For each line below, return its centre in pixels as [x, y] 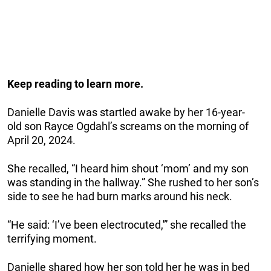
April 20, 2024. [41, 140]
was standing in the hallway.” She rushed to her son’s [133, 182]
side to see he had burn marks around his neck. [120, 196]
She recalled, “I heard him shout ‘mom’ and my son [128, 168]
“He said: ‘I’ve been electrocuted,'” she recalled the [127, 224]
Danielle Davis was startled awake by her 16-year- [126, 112]
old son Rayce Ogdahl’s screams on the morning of [128, 126]
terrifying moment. [52, 238]
